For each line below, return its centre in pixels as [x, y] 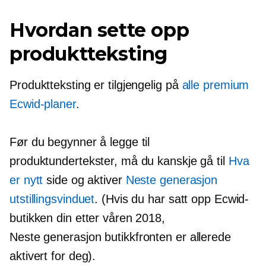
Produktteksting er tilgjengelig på [96, 85]
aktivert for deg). [53, 256]
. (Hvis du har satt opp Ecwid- [172, 199]
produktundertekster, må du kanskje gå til [119, 161]
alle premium [216, 85]
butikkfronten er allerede [166, 237]
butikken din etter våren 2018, [87, 218]
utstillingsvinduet [52, 199]
